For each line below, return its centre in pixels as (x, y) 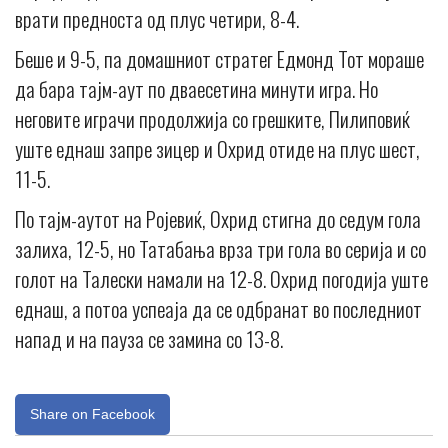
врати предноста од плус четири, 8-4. (157, 18)
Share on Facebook (92, 413)
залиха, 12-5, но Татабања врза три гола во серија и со (220, 248)
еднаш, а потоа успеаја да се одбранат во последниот (218, 308)
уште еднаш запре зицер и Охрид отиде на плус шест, (217, 148)
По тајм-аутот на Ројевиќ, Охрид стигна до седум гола (218, 218)
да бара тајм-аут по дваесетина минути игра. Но (196, 88)
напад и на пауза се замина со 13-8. (149, 338)
